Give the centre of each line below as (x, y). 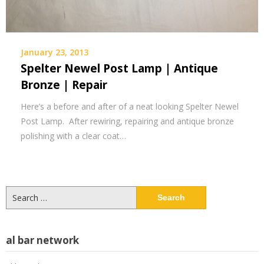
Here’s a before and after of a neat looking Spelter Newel (130, 106)
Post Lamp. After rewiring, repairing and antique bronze (127, 121)
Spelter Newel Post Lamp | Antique (119, 68)
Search (18, 192)
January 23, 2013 (55, 52)
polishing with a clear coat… (73, 136)
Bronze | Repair (64, 85)
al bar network (42, 240)
